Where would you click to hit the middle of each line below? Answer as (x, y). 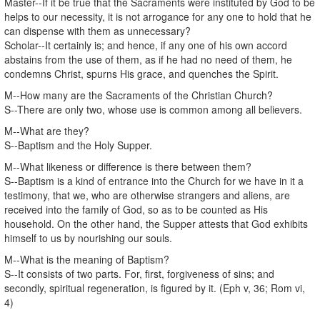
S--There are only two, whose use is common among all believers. (153, 109)
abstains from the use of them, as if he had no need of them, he (148, 59)
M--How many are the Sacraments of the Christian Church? (139, 95)
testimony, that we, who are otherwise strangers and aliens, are (147, 195)
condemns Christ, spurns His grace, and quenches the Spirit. (141, 73)
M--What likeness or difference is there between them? (128, 166)
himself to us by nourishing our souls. (88, 237)
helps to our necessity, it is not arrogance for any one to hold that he (158, 16)
